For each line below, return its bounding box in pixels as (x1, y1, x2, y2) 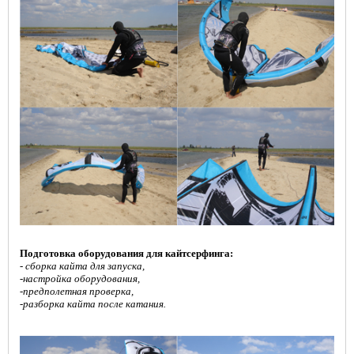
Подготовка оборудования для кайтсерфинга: (20, 247, 233, 259)
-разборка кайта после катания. (20, 297, 166, 310)
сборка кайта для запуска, (25, 259, 145, 272)
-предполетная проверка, (20, 284, 134, 297)
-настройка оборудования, (20, 272, 140, 284)
